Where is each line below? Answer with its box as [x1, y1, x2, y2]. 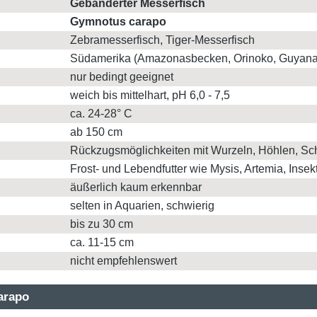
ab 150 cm [70, 125, 122, 138]
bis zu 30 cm [70, 217, 133, 230]
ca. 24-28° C [70, 107, 132, 120]
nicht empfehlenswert [70, 254, 177, 267]
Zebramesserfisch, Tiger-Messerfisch [70, 33, 255, 46]
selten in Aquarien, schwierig [70, 199, 214, 212]
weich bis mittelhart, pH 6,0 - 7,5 [70, 88, 230, 101]
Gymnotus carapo [70, 15, 166, 28]
